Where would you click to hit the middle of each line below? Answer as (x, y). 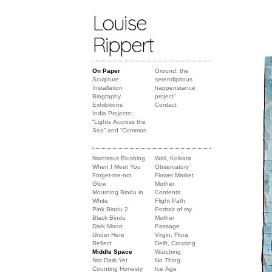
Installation (107, 88)
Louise (119, 22)
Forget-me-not (112, 175)
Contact (166, 105)
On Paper (106, 71)
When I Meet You (117, 167)
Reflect (102, 243)
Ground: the (172, 71)
